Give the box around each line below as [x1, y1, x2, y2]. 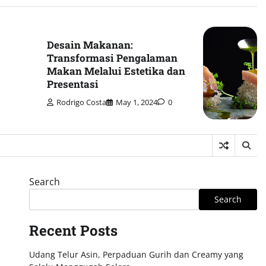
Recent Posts [28, 221, 118, 240]
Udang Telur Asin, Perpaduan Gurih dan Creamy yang [28, 249, 243, 260]
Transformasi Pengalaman [47, 51, 178, 65]
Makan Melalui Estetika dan [47, 64, 186, 78]
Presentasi [47, 77, 99, 91]
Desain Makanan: [47, 38, 134, 52]
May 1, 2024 [116, 97, 158, 107]
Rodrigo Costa [56, 97, 107, 107]
